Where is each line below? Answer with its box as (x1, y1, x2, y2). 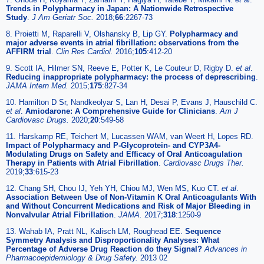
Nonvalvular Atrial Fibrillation (6, 210, 114, 219)
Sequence (185, 226, 221, 236)
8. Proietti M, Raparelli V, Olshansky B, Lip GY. (6, 29, 170, 38)
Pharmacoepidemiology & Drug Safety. (6, 253, 140, 262)
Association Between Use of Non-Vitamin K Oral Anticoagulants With (6, 192, 256, 202)
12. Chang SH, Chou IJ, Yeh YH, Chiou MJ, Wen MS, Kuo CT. (6, 183, 222, 193)
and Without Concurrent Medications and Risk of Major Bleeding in (6, 201, 250, 210)
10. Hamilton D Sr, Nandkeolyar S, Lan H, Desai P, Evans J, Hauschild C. (6, 97, 258, 107)
